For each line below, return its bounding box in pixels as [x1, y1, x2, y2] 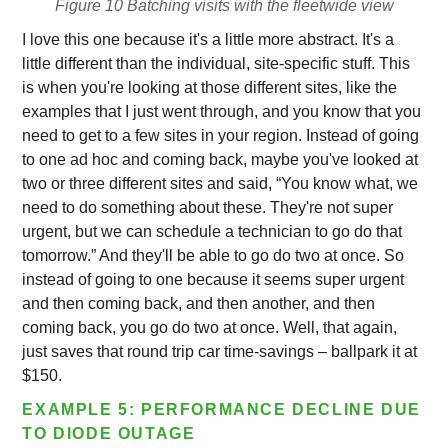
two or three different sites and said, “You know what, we [22, 175, 419, 192]
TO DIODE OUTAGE [22, 425, 196, 442]
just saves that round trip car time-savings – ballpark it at [22, 343, 418, 360]
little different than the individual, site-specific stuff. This [22, 55, 411, 72]
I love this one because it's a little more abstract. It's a [22, 31, 395, 48]
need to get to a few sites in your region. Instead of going [22, 127, 420, 144]
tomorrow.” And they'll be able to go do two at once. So [22, 247, 405, 264]
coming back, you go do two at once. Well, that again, [22, 319, 398, 336]
